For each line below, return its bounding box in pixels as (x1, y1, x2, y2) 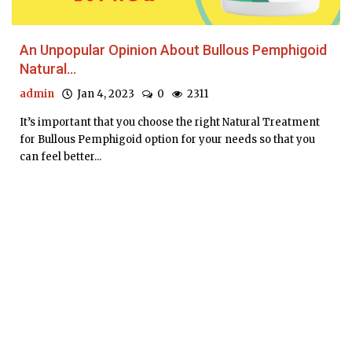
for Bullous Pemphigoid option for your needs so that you (20, 132, 315, 146)
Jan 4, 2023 (72, 86, 134, 101)
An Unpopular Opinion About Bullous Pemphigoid (20, 41, 327, 58)
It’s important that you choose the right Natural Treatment (20, 115, 320, 129)
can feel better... (20, 149, 101, 163)
